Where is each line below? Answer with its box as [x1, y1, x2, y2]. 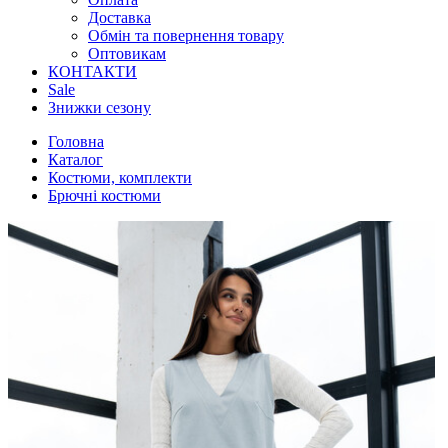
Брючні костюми [48, 187, 161, 204]
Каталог [48, 151, 103, 168]
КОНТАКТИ [48, 63, 137, 80]
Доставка [88, 9, 151, 26]
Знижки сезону [48, 99, 151, 116]
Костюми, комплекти [48, 169, 192, 186]
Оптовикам [88, 45, 166, 62]
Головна [48, 133, 104, 150]
